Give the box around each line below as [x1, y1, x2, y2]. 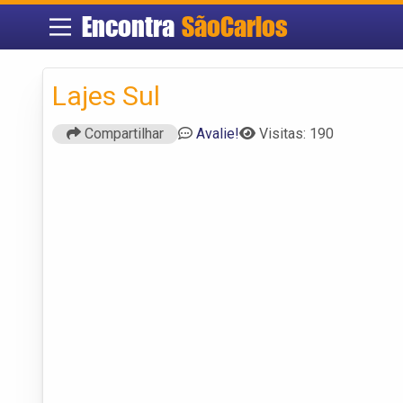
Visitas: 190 [259, 124, 334, 142]
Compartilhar [81, 124, 164, 142]
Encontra [81, 10, 182, 43]
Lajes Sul [52, 79, 160, 112]
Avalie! [196, 124, 239, 142]
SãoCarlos [181, 10, 288, 43]
